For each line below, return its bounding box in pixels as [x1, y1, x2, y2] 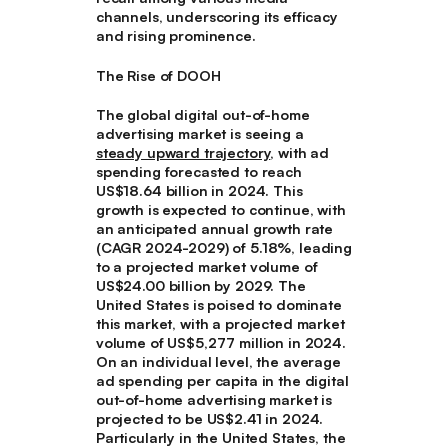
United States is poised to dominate [95, 296, 342, 314]
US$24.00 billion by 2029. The [95, 277, 306, 295]
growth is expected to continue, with [95, 201, 346, 219]
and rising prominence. [95, 27, 256, 45]
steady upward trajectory [95, 144, 271, 162]
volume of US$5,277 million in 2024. [95, 334, 346, 352]
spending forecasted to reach [95, 163, 302, 181]
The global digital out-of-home [95, 106, 310, 124]
